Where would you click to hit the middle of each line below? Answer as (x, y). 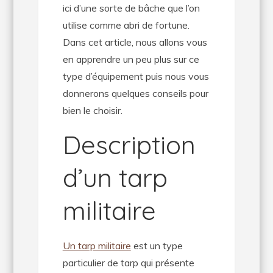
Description (129, 145)
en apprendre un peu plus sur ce (131, 59)
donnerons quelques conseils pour (135, 93)
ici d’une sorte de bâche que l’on (131, 8)
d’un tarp (115, 178)
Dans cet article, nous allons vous (135, 42)
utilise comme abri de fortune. (126, 25)
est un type (157, 246)
